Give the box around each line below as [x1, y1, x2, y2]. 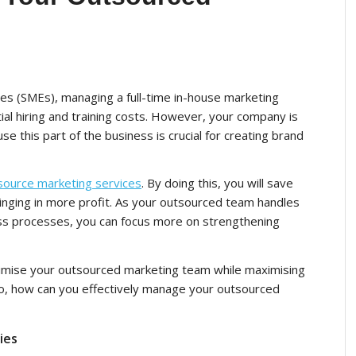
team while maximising [182, 261, 305, 278]
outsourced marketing [58, 261, 182, 278]
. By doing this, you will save [141, 175, 293, 192]
